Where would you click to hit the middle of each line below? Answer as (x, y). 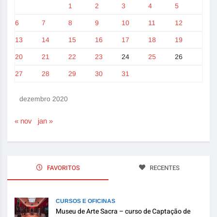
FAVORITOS (62, 168)
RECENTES (164, 168)
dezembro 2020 (44, 99)
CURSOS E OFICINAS (85, 201)
